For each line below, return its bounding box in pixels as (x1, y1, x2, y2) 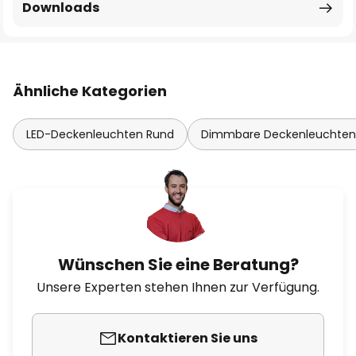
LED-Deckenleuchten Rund (26, 126, 174, 142)
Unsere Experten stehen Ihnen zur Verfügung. (37, 278, 319, 296)
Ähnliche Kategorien (13, 81, 167, 101)
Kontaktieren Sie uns (118, 329, 257, 347)
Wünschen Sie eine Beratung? (57, 253, 299, 276)
